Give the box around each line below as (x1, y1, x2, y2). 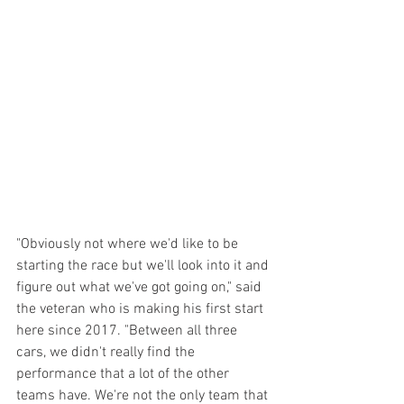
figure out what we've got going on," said (16, 279, 265, 298)
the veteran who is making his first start (16, 300, 267, 319)
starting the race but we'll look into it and (16, 257, 272, 276)
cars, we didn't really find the (16, 344, 198, 363)
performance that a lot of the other (16, 365, 233, 384)
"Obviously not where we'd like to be (16, 235, 242, 254)
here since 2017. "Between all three (16, 322, 241, 341)
